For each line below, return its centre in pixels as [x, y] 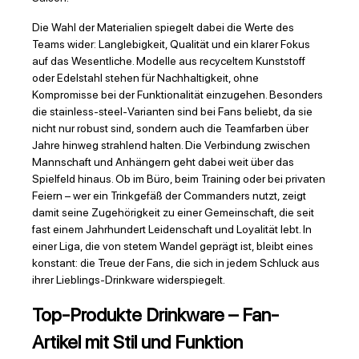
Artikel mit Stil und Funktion [137, 343]
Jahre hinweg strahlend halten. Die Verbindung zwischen [171, 145]
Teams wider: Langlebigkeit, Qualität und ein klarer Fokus [171, 44]
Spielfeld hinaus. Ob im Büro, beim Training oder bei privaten [179, 179]
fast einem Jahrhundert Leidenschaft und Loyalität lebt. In [172, 230]
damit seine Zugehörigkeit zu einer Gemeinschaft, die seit [173, 213]
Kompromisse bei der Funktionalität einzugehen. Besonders [177, 95]
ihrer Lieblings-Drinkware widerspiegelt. [129, 280]
